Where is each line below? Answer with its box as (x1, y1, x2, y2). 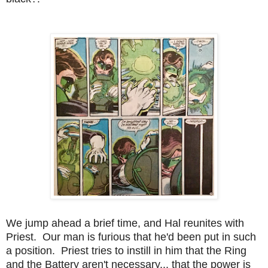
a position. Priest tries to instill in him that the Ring (6, 244, 246, 257)
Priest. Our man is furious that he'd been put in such (6, 230, 256, 243)
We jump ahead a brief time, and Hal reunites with (6, 217, 244, 229)
